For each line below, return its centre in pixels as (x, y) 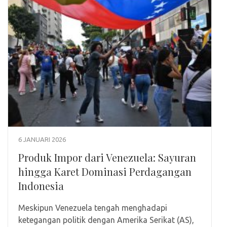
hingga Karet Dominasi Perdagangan (105, 172)
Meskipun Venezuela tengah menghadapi (93, 208)
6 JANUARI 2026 (42, 140)
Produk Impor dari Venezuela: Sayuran (107, 158)
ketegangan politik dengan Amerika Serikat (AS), (106, 220)
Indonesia (41, 186)
